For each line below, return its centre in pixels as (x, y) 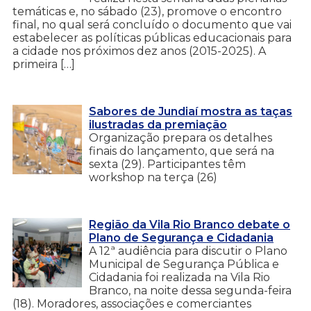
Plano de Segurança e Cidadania (181, 237)
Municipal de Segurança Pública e (184, 264)
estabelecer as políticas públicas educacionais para (152, 37)
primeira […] (44, 64)
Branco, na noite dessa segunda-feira (190, 290)
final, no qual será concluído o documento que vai (152, 24)
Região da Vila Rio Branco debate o (190, 224)
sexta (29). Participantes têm (167, 164)
